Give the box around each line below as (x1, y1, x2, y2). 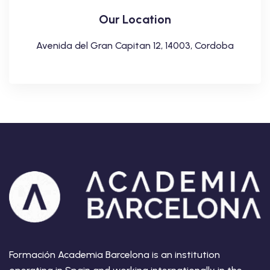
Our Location (99, 11, 171, 27)
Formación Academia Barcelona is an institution (9, 248, 220, 260)
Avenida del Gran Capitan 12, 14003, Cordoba (36, 39, 234, 51)
